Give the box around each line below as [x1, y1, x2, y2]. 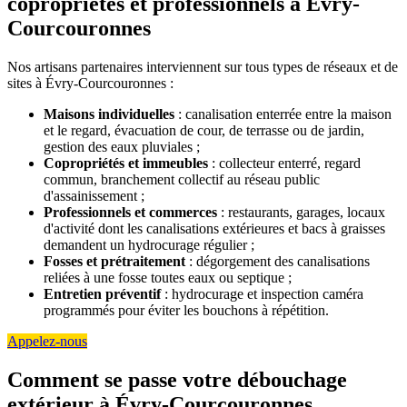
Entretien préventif [44, 286, 161, 303]
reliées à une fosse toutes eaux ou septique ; [44, 270, 292, 286]
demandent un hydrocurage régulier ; [44, 237, 254, 253]
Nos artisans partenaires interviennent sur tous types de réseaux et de [7, 59, 398, 75]
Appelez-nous [7, 333, 87, 350]
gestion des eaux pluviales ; [44, 139, 200, 155]
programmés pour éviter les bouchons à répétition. [44, 303, 329, 319]
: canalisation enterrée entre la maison [174, 106, 392, 123]
